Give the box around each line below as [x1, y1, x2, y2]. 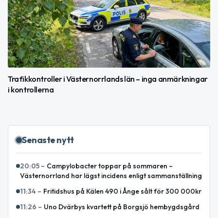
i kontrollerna [8, 84, 54, 94]
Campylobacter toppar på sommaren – [47, 161, 173, 170]
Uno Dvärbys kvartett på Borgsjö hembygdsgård [44, 202, 200, 211]
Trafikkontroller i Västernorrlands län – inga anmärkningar [8, 73, 208, 84]
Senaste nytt [22, 134, 74, 145]
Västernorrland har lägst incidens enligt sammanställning [20, 171, 202, 180]
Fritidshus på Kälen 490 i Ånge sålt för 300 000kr [43, 186, 201, 196]
